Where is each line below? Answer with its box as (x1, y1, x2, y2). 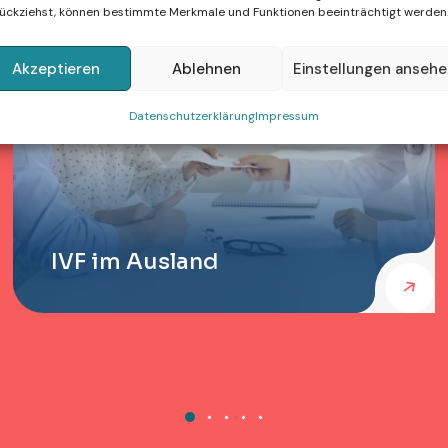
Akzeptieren (12, 58, 101, 79)
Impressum (254, 108, 319, 124)
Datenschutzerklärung (128, 108, 255, 124)
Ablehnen (172, 58, 242, 79)
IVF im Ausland (51, 247, 218, 275)
